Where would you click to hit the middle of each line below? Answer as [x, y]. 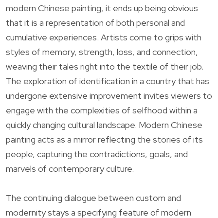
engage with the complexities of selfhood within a [102, 110]
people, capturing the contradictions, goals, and [97, 154]
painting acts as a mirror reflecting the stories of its [104, 139]
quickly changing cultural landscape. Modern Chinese [104, 125]
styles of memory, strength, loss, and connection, [102, 52]
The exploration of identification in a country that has [108, 81]
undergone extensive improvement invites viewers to [109, 95]
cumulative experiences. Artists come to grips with [104, 37]
